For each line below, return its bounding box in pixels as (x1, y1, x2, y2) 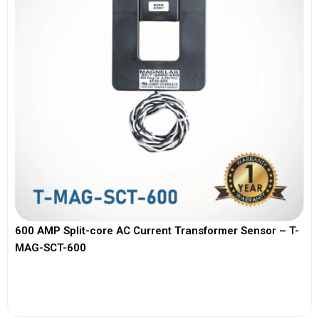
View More (132, 280, 187, 293)
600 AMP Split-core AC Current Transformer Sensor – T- (15, 224, 299, 237)
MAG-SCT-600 (15, 241, 86, 254)
